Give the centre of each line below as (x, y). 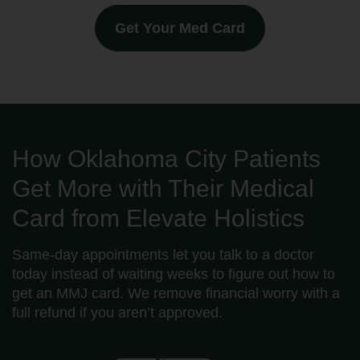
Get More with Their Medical (163, 188)
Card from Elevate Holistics (158, 218)
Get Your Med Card (180, 28)
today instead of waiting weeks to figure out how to (174, 274)
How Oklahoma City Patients (166, 158)
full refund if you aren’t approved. (117, 312)
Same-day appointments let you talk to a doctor (163, 254)
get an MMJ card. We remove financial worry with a (176, 293)
